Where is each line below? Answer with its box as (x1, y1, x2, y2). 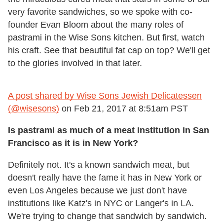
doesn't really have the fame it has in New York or (8, 172, 202, 183)
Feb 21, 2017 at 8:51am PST (74, 103, 188, 113)
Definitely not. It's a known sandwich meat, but (8, 159, 189, 170)
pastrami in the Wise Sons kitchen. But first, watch (8, 32, 205, 42)
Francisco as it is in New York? (8, 138, 138, 148)
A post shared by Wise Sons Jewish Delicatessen (8, 90, 202, 101)
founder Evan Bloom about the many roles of (8, 19, 184, 30)
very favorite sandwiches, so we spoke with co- (8, 6, 192, 17)
